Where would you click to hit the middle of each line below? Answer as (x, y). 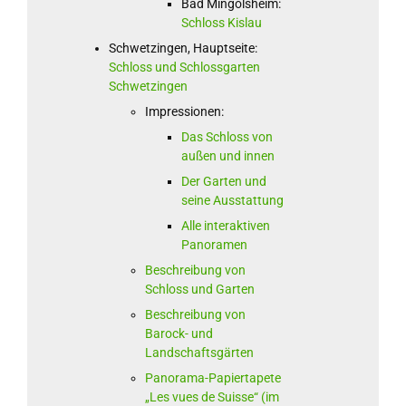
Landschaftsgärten (199, 353)
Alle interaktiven (225, 226)
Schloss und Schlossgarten (184, 68)
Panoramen (214, 245)
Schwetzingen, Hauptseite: (183, 48)
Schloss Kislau (221, 23)
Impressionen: (184, 112)
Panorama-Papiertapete (213, 378)
